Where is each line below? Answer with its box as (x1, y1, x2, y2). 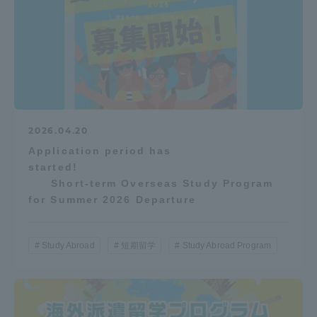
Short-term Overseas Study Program (28, 177, 274, 189)
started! (28, 161, 283, 173)
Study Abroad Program (182, 240, 271, 250)
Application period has (28, 144, 172, 156)
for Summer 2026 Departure (28, 193, 197, 205)
